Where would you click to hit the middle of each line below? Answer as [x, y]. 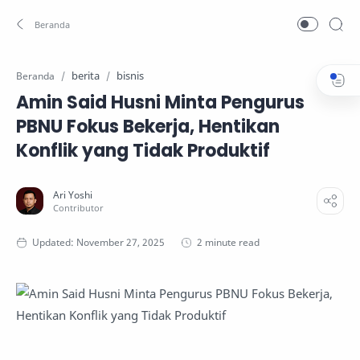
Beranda [35, 76]
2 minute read [228, 242]
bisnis [130, 76]
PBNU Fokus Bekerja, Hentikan [148, 127]
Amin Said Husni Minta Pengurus [160, 102]
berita [86, 76]
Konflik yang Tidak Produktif [143, 151]
